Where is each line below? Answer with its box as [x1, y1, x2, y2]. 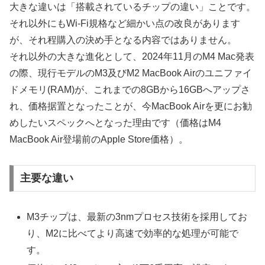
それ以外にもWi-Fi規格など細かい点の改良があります [9, 18, 240, 28]
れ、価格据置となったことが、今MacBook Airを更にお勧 [9, 101, 252, 111]
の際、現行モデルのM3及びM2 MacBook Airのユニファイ [9, 67, 252, 78]
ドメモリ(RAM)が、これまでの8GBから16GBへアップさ [9, 84, 250, 95]
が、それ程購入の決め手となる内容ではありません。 [9, 34, 237, 45]
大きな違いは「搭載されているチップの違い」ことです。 [9, 1, 256, 12]
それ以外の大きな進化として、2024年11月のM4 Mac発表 [9, 51, 254, 62]
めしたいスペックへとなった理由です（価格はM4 [9, 117, 221, 128]
